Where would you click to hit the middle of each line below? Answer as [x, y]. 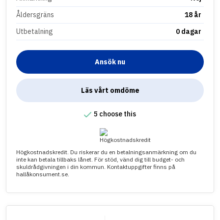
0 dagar [189, 32]
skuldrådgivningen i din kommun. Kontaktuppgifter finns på [96, 167]
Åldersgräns [35, 15]
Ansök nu [110, 62]
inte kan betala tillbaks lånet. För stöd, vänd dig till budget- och [100, 160]
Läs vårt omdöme [110, 91]
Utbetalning [35, 32]
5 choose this [115, 114]
